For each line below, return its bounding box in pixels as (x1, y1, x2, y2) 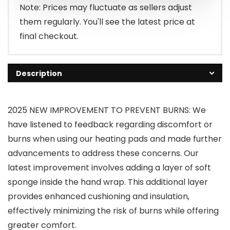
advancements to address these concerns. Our (8, 147, 199, 160)
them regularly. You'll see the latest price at (20, 16, 195, 28)
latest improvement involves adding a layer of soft (8, 162, 211, 174)
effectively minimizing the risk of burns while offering (8, 205, 219, 217)
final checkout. (20, 30, 79, 43)
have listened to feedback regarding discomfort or (8, 119, 213, 131)
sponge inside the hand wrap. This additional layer (8, 176, 208, 188)
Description (16, 68, 62, 79)
